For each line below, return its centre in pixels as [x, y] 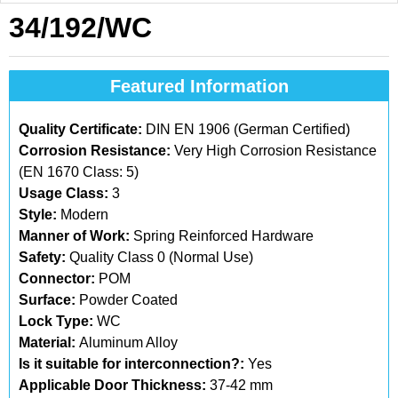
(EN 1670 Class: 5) [79, 172]
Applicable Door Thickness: [112, 385]
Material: [49, 342]
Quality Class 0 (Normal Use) [159, 257]
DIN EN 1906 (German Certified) [246, 129]
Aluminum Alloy [128, 342]
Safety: [42, 257]
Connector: [59, 279]
